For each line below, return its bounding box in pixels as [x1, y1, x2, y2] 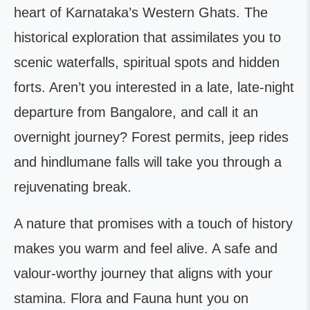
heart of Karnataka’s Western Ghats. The [14, 5, 268, 20]
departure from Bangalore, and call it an [14, 104, 258, 120]
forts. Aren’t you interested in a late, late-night [14, 80, 294, 95]
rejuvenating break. [14, 179, 131, 194]
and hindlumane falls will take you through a [14, 154, 282, 170]
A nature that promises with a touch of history [14, 216, 293, 231]
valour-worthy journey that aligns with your [14, 266, 273, 281]
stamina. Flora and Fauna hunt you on [14, 291, 248, 306]
